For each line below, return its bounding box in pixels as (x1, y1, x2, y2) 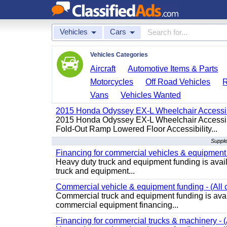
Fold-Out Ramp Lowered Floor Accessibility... (56, 125, 217, 133)
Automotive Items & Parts (128, 64, 218, 73)
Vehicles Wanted (121, 91, 181, 99)
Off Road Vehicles (145, 78, 211, 86)
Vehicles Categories (90, 51, 148, 58)
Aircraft (90, 64, 116, 73)
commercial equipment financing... (56, 201, 178, 209)
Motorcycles (90, 78, 134, 86)
